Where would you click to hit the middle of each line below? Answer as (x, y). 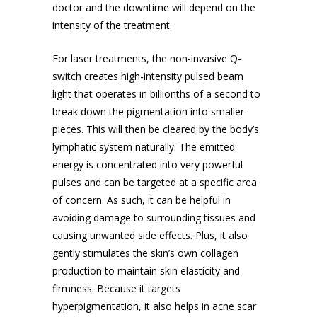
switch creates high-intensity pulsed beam (148, 76)
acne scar (234, 306)
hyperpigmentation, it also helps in (132, 306)
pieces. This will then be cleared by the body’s (156, 129)
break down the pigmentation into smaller (148, 111)
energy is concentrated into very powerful (148, 165)
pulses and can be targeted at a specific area (155, 182)
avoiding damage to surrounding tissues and (154, 218)
